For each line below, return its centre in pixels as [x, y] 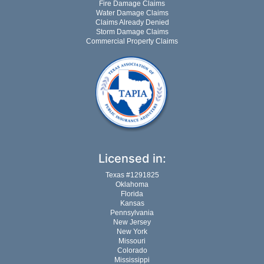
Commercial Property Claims [132, 42]
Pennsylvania [132, 212]
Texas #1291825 [132, 175]
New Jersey [132, 222]
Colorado [132, 250]
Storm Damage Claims [132, 32]
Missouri [132, 241]
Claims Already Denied [132, 23]
